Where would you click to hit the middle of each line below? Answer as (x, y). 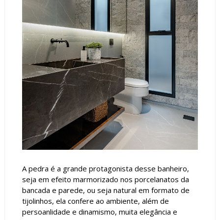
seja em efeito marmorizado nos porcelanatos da (105, 179)
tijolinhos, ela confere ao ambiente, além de (95, 201)
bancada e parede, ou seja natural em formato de (106, 190)
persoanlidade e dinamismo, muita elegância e (99, 211)
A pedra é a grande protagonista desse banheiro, (105, 168)
